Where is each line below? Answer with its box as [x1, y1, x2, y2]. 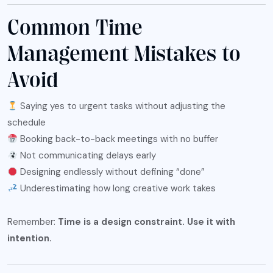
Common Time [7, 15, 143, 41]
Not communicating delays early [18, 149, 157, 162]
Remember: [7, 216, 58, 229]
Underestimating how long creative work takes [18, 182, 216, 195]
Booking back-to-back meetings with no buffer [18, 133, 219, 146]
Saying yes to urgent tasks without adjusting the [18, 100, 226, 113]
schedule [7, 116, 46, 129]
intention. [7, 232, 52, 245]
